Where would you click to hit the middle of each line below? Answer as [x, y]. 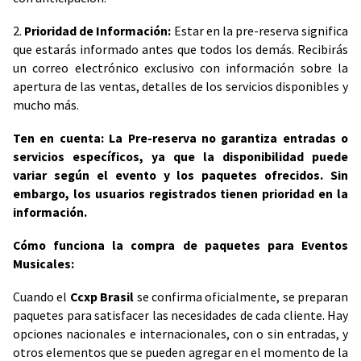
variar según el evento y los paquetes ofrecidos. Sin [180, 176]
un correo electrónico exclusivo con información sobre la [180, 68]
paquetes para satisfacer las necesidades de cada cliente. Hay [180, 316]
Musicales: [44, 264]
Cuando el [41, 297]
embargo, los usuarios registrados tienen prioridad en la [180, 194]
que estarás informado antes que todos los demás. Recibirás [180, 50]
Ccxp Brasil [102, 297]
